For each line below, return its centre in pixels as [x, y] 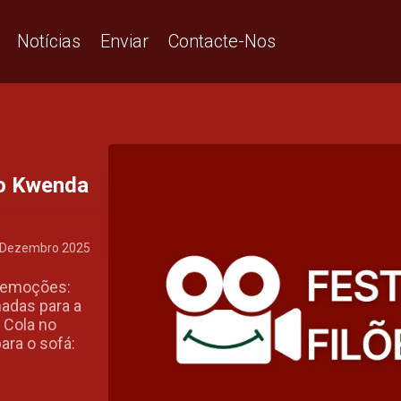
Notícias [49, 41]
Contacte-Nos [222, 41]
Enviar [124, 41]
